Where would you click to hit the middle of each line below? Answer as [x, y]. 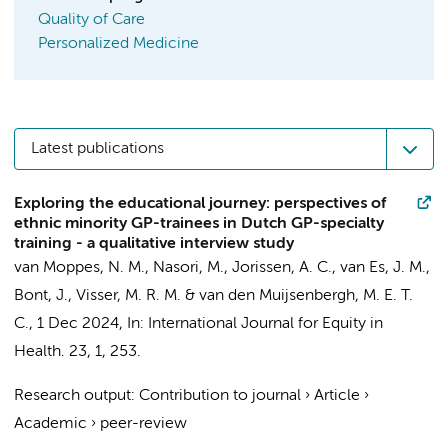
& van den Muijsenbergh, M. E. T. [297, 296]
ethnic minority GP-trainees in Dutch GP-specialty [199, 224]
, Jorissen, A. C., [282, 268]
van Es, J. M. [383, 268]
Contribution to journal [220, 396]
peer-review [143, 424]
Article [337, 396]
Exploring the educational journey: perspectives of [200, 204]
